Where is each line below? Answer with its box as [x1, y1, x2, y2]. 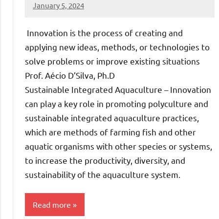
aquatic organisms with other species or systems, [25, 140, 212, 151]
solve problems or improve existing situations [25, 55, 200, 66]
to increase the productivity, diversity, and [25, 154, 185, 165]
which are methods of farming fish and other [25, 126, 196, 137]
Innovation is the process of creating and [25, 27, 183, 38]
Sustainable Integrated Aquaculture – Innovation [25, 84, 211, 94]
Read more [33, 199, 71, 210]
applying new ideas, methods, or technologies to [25, 41, 210, 52]
